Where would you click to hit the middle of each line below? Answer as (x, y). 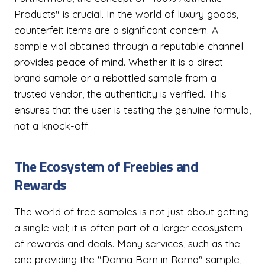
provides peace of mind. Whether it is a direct (119, 62)
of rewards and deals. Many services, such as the (127, 243)
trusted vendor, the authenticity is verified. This (120, 94)
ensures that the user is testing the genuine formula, (132, 110)
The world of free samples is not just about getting (132, 211)
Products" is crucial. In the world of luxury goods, (126, 14)
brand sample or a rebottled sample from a (115, 78)
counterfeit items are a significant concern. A (116, 30)
